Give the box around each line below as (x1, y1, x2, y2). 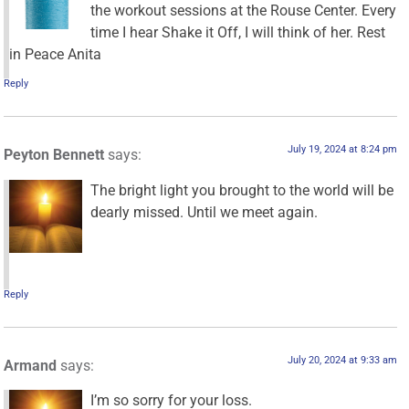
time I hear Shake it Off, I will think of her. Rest (90, 23, 386, 41)
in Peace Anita (9, 45, 102, 63)
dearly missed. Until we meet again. (90, 203, 319, 221)
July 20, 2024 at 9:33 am (287, 353, 397, 366)
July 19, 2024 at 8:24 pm (287, 143, 397, 156)
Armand (4, 356, 58, 374)
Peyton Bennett (4, 146, 105, 164)
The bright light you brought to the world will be (90, 181, 394, 199)
